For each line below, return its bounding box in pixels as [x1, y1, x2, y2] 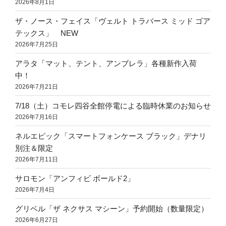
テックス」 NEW [15, 28, 78, 37]
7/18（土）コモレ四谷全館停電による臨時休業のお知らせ [15, 101, 211, 110]
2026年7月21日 [15, 83, 58, 90]
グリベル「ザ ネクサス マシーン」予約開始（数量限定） [15, 204, 208, 213]
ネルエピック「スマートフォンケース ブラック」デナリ [15, 131, 206, 140]
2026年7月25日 [15, 40, 58, 48]
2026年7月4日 [15, 186, 54, 193]
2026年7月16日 [15, 113, 58, 121]
